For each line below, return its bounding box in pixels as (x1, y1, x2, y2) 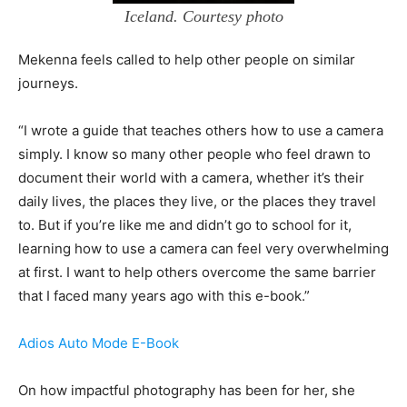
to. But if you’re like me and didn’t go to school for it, (18, 216, 352, 234)
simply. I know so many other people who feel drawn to (18, 145, 371, 164)
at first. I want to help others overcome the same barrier (18, 263, 376, 282)
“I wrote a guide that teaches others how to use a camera (18, 122, 383, 140)
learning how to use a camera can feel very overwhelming (18, 240, 389, 258)
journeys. (18, 74, 78, 93)
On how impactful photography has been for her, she (18, 382, 355, 400)
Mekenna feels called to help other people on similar (18, 51, 355, 69)
